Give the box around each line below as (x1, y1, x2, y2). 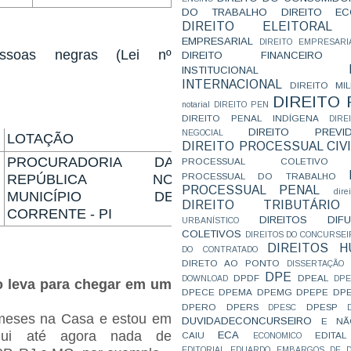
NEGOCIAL (182, 128, 223, 137)
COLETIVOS (182, 228, 241, 240)
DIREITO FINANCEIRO (182, 49, 323, 61)
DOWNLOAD (182, 274, 228, 283)
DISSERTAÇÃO (287, 259, 344, 268)
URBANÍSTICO (182, 216, 239, 225)
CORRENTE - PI (7, 206, 113, 223)
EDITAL (315, 330, 346, 340)
